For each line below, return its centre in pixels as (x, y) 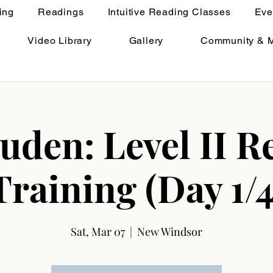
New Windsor (170, 232)
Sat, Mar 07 (98, 232)
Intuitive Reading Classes (169, 12)
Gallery (146, 41)
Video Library (60, 41)
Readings (61, 12)
